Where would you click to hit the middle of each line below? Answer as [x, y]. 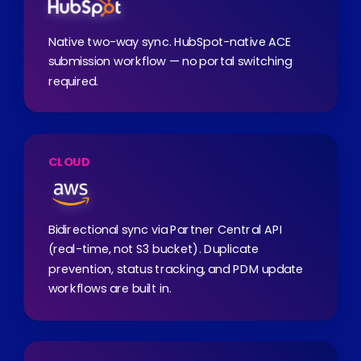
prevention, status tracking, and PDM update [176, 269]
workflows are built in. [110, 289]
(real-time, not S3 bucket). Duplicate [154, 250]
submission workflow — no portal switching [170, 62]
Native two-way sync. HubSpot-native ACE [170, 42]
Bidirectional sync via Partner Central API [166, 230]
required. [74, 81]
